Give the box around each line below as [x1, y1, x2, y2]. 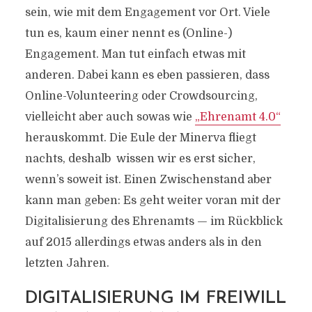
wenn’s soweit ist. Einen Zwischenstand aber [24, 173, 272, 186]
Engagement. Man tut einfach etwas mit [24, 48, 246, 61]
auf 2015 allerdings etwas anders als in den [24, 236, 262, 249]
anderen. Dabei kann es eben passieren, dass [24, 69, 270, 81]
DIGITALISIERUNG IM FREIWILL [24, 290, 286, 307]
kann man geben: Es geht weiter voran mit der [24, 194, 281, 207]
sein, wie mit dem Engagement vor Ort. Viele [24, 6, 270, 19]
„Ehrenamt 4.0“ [194, 111, 281, 123]
